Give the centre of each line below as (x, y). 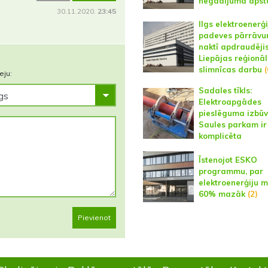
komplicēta (220, 136)
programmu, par (231, 171)
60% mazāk (222, 194)
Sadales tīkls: (225, 90)
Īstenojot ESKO (228, 159)
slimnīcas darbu (230, 69)
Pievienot (94, 217)
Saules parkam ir (232, 124)
